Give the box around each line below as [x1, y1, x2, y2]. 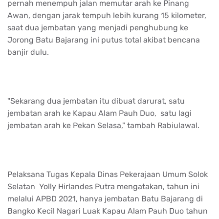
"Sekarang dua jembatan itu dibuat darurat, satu [7, 96, 185, 106]
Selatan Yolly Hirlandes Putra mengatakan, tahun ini [7, 181, 199, 191]
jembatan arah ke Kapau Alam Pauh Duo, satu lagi [7, 108, 192, 118]
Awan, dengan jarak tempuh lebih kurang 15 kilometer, [7, 10, 206, 20]
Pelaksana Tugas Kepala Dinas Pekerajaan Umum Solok [7, 169, 208, 179]
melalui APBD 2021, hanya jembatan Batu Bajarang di [7, 194, 203, 203]
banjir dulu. [7, 47, 51, 57]
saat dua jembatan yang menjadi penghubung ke [7, 22, 188, 32]
